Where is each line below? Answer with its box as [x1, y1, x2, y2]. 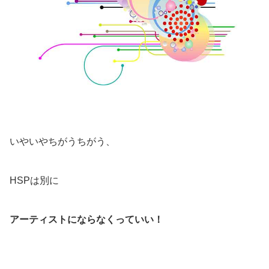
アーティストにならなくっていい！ [10, 214, 163, 225]
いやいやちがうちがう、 [10, 136, 115, 147]
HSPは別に [10, 175, 59, 186]
